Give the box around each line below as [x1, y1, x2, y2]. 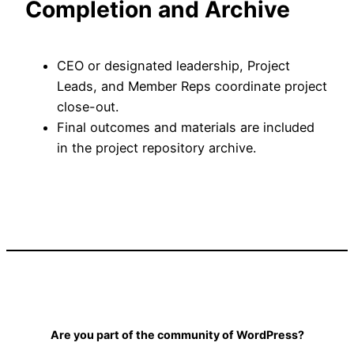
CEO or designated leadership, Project [57, 58, 290, 74]
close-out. [57, 99, 119, 115]
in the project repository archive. [57, 140, 256, 156]
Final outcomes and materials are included [57, 119, 314, 136]
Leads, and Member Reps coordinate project [57, 78, 327, 95]
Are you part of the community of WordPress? [50, 328, 304, 342]
